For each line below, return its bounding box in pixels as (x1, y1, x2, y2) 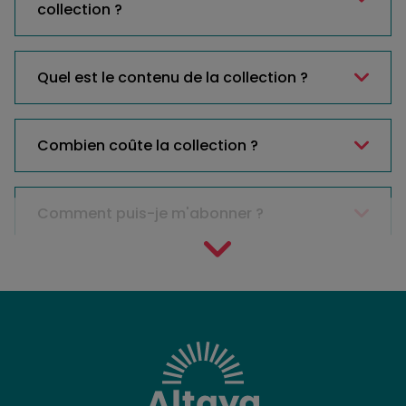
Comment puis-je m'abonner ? (37, 203, 264, 225)
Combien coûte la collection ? (37, 135, 258, 157)
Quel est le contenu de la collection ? (37, 67, 308, 89)
